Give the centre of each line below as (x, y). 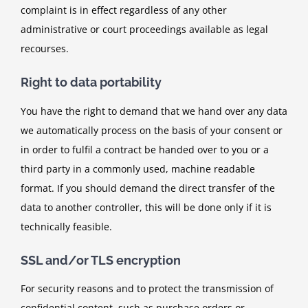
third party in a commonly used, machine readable (138, 168)
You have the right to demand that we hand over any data (154, 111)
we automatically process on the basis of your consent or (152, 130)
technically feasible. (66, 226)
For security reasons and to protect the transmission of (147, 289)
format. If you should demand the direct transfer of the (148, 188)
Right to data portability (91, 82)
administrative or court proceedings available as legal (144, 30)
